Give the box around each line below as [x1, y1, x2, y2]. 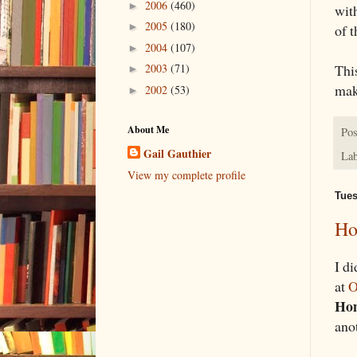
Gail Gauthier [143, 145, 211, 163]
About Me [127, 123, 169, 137]
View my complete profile [127, 167, 245, 183]
